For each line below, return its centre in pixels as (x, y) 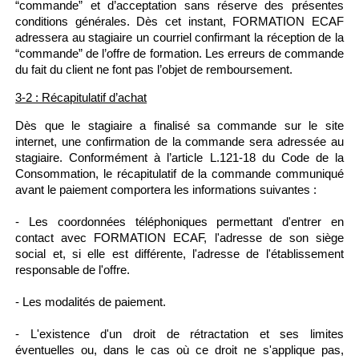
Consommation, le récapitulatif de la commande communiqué (179, 173)
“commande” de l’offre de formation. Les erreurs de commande (179, 53)
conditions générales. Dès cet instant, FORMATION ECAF (179, 21)
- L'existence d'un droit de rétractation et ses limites (179, 334)
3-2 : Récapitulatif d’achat (81, 97)
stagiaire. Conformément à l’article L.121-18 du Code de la (179, 157)
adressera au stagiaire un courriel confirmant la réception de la (179, 37)
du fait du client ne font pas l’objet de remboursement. (154, 69)
